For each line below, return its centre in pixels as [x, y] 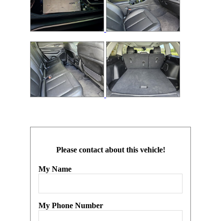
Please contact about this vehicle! [110, 150]
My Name [55, 169]
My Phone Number [71, 206]
